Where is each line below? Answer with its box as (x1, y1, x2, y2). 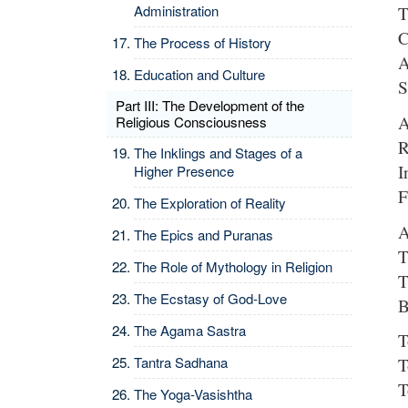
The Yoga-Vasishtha (134, 384, 252, 403)
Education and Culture (134, 65, 265, 84)
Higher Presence (134, 161, 234, 180)
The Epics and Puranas (134, 225, 273, 244)
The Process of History (134, 33, 271, 52)
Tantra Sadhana (134, 352, 228, 372)
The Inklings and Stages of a (134, 143, 302, 162)
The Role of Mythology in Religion (134, 257, 332, 276)
